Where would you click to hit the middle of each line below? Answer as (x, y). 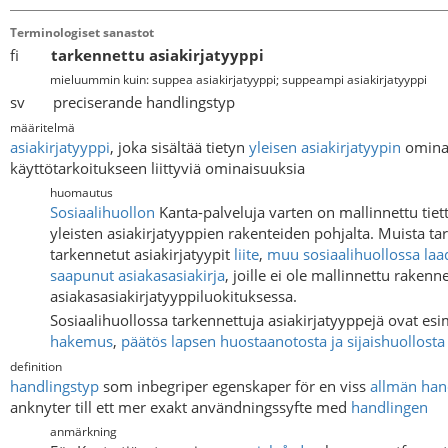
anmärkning (83, 432)
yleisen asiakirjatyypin (325, 146)
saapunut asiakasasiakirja (137, 275)
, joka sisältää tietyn (179, 146)
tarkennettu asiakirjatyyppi (157, 54)
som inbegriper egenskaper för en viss (234, 385)
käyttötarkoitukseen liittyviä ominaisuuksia (157, 167)
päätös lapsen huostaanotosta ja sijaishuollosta (283, 340)
